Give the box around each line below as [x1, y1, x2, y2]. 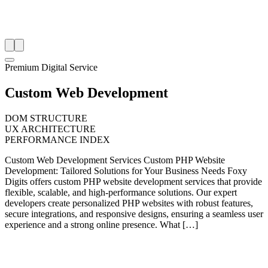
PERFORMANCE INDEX [5, 134, 110, 145]
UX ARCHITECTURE [5, 123, 96, 134]
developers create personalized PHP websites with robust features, [5, 197, 253, 208]
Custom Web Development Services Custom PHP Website [5, 154, 225, 165]
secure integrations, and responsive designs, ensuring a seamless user [5, 208, 263, 219]
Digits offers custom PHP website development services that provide [5, 176, 262, 187]
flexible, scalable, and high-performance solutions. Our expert [5, 187, 237, 197]
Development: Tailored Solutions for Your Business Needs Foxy [5, 165, 247, 176]
